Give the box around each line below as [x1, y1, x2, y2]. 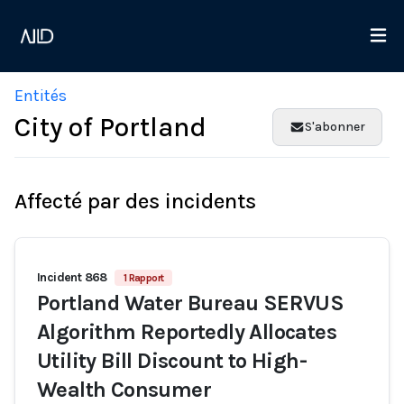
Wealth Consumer [37, 377, 211, 402]
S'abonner [305, 119, 365, 134]
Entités [14, 86, 67, 106]
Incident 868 [37, 270, 107, 285]
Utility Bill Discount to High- [37, 348, 307, 373]
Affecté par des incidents [14, 188, 256, 214]
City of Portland [14, 111, 207, 143]
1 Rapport [123, 271, 164, 284]
